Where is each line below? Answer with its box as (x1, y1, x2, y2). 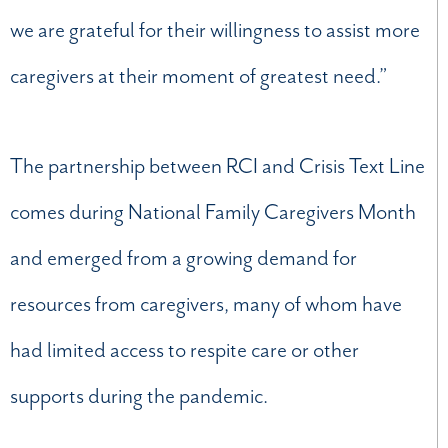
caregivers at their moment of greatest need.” (10, 61, 388, 90)
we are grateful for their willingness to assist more (10, 15, 420, 44)
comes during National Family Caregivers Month (10, 197, 416, 226)
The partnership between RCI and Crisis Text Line (10, 151, 425, 180)
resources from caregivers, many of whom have (10, 289, 402, 318)
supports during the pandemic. (10, 381, 268, 410)
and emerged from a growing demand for (10, 243, 357, 272)
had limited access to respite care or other (10, 335, 359, 364)
